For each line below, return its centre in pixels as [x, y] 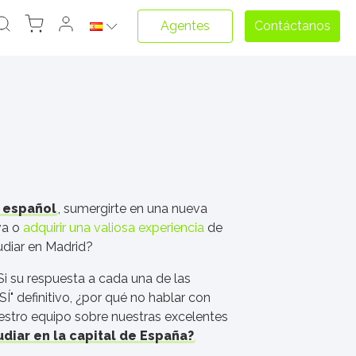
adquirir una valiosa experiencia [115, 228]
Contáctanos [292, 26]
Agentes [185, 26]
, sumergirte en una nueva [133, 209]
